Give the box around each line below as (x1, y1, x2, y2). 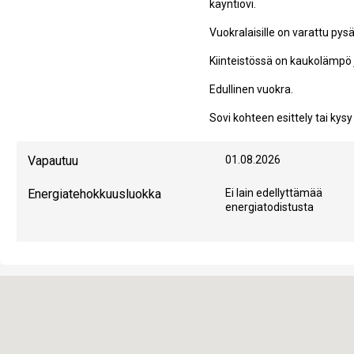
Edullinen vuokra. (209, 83, 293, 96)
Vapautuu (28, 153, 78, 169)
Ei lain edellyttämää (225, 186, 323, 200)
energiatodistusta (225, 201, 314, 214)
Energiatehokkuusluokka (28, 186, 161, 202)
